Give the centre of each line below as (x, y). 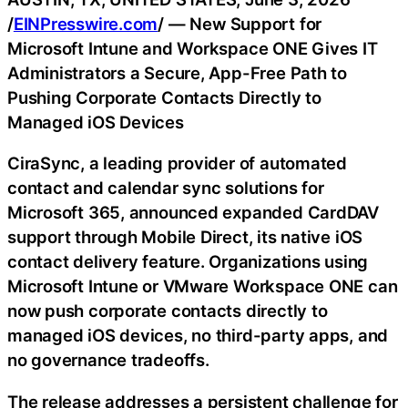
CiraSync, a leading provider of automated (177, 163)
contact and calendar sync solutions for (166, 188)
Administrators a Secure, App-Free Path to (177, 72)
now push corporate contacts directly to (168, 311)
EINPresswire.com (86, 23)
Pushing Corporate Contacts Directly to (164, 97)
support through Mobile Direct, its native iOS (185, 237)
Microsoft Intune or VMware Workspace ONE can (203, 286)
